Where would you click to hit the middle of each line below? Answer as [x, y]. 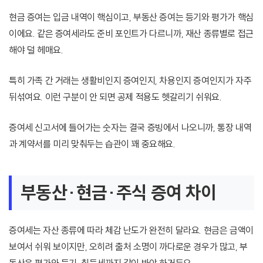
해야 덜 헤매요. [36, 50]
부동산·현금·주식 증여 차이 [119, 193]
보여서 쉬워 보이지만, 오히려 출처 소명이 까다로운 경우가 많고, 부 [128, 247]
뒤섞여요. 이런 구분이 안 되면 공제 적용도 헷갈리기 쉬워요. [115, 97]
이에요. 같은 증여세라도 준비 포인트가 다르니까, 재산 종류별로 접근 [131, 34]
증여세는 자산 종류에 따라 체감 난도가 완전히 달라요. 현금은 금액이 [131, 230]
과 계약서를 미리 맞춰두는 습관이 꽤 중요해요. [92, 144]
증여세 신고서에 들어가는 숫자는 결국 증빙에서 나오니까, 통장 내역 [130, 128]
